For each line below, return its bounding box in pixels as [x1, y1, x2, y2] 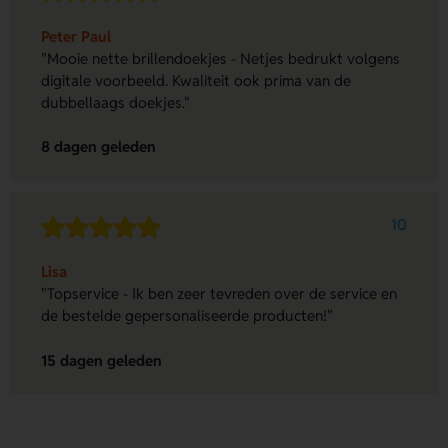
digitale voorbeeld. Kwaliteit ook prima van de [41, 70, 352, 90]
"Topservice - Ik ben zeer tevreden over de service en [41, 284, 398, 304]
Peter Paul [41, 26, 112, 46]
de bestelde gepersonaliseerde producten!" [41, 306, 334, 326]
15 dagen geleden [41, 350, 163, 370]
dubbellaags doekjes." [41, 92, 191, 112]
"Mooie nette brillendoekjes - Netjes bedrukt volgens [41, 48, 401, 68]
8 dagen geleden [41, 137, 157, 157]
